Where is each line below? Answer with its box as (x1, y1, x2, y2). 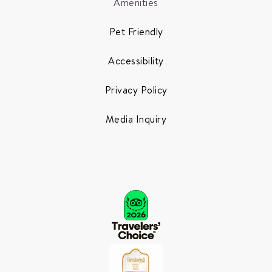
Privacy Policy (104, 83, 168, 97)
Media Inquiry (105, 112, 167, 126)
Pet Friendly (109, 24, 163, 38)
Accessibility (108, 53, 164, 67)
